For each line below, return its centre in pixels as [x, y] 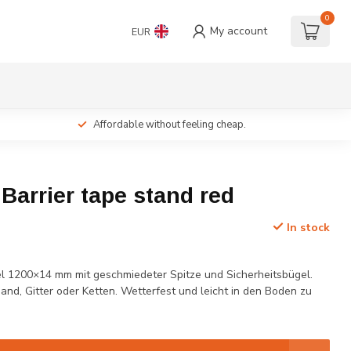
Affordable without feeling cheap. [169, 125]
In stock [306, 228]
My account [239, 31]
